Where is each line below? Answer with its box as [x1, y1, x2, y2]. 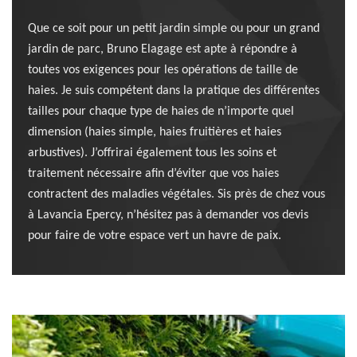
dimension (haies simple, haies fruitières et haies [28, 126, 281, 139]
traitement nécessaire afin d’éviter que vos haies [28, 167, 279, 181]
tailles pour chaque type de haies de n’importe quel [28, 105, 294, 119]
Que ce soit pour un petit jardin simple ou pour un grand [28, 22, 320, 36]
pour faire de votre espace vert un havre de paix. [28, 229, 281, 243]
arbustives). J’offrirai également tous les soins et [28, 147, 277, 160]
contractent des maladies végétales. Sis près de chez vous [28, 188, 325, 202]
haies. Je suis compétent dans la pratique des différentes [28, 84, 320, 98]
